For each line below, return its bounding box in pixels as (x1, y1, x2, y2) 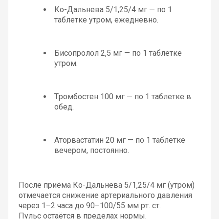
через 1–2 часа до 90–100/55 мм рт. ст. (18, 200, 161, 210)
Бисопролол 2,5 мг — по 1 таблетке (54, 48, 182, 58)
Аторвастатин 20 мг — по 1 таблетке (54, 135, 185, 145)
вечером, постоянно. (54, 145, 129, 155)
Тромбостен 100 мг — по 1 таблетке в (54, 91, 191, 101)
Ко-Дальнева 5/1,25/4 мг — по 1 (54, 4, 172, 14)
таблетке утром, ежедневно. (54, 15, 158, 24)
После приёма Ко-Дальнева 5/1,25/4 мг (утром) (18, 180, 195, 190)
